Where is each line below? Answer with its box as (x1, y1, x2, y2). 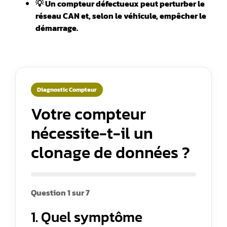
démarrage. (35, 22, 78, 34)
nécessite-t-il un (31, 121, 153, 145)
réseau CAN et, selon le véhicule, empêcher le (35, 10, 206, 22)
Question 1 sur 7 (31, 186, 90, 199)
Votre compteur (31, 101, 146, 126)
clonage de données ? (31, 140, 190, 165)
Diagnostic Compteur (37, 85, 97, 94)
